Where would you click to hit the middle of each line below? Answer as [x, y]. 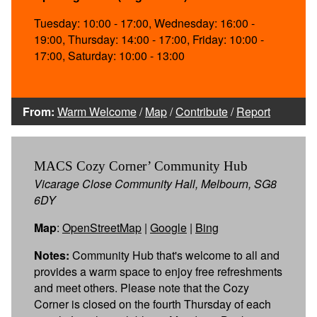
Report [253, 111]
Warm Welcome [97, 111]
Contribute [202, 111]
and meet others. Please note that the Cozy [142, 287]
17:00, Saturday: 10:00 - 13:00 [109, 55]
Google [168, 227]
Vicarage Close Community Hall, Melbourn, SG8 [155, 183]
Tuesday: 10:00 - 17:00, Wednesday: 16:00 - [144, 23]
